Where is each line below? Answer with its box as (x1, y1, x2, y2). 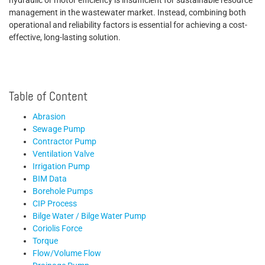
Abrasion (33, 112, 66, 121)
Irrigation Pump (33, 161, 90, 171)
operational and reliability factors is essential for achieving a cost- (9, 20, 247, 30)
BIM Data (33, 174, 67, 183)
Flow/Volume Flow (33, 248, 101, 258)
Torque (33, 236, 58, 245)
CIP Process (33, 199, 77, 208)
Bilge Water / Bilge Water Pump (33, 211, 146, 221)
